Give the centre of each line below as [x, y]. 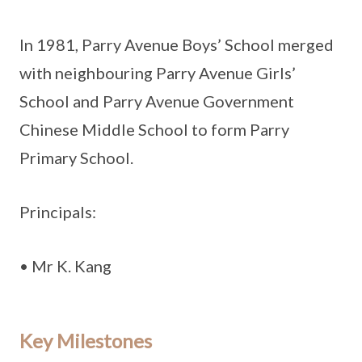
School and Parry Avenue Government [157, 101]
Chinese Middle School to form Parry [154, 129]
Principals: [58, 212]
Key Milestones [86, 341]
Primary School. [76, 158]
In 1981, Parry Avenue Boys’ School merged [177, 44]
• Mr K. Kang [65, 266]
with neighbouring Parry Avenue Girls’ [158, 73]
